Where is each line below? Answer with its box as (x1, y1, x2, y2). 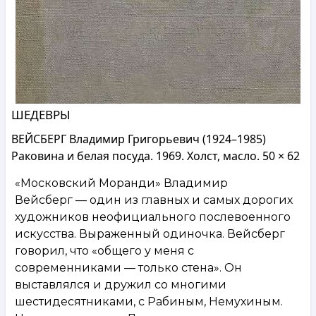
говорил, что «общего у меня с (15, 243, 194, 257)
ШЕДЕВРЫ (11, 106, 71, 123)
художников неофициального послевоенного (15, 209, 291, 224)
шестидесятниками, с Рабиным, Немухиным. (15, 294, 283, 308)
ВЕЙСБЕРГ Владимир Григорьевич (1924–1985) (11, 130, 266, 147)
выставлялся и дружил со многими (15, 277, 226, 291)
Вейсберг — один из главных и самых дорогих (15, 193, 293, 207)
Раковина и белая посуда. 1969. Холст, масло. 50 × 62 (11, 147, 300, 164)
